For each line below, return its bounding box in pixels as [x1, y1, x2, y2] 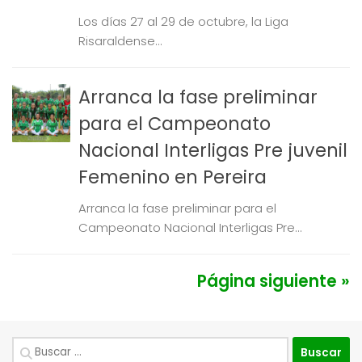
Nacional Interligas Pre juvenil [78, 137, 347, 163]
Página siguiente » [197, 270, 350, 293]
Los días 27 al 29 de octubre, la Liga [78, 13, 288, 30]
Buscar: [11, 337, 60, 356]
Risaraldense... [78, 32, 162, 49]
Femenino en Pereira [78, 164, 267, 190]
